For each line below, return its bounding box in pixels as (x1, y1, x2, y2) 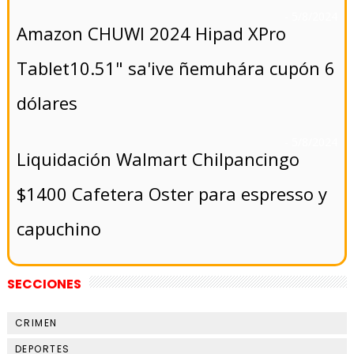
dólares (17, 91, 78, 115)
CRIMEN (14, 316, 58, 330)
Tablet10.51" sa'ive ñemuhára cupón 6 (17, 56, 336, 81)
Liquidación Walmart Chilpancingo (17, 147, 300, 171)
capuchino (17, 217, 102, 241)
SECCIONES (6, 275, 81, 294)
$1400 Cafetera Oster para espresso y (17, 182, 328, 206)
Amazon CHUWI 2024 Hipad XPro (17, 21, 287, 46)
